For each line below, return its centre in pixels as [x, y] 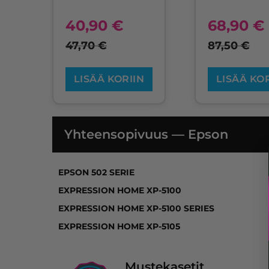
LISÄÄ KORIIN [109, 79]
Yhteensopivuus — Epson [146, 134]
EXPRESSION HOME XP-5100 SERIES [136, 208]
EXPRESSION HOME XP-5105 [119, 226]
